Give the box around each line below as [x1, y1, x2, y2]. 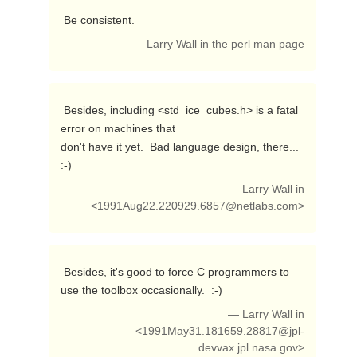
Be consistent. [63, 14, 138, 26]
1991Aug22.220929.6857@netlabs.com [97, 200, 299, 212]
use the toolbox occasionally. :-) [60, 284, 226, 296]
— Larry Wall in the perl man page [132, 38, 305, 50]
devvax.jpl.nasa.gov [198, 342, 299, 354]
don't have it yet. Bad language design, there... [60, 140, 299, 153]
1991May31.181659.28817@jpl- [142, 325, 305, 337]
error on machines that [60, 122, 175, 135]
